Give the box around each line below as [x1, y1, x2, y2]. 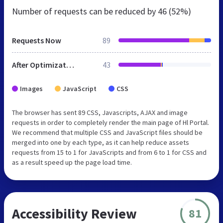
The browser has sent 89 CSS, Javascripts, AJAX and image [12, 108, 188, 117]
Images [20, 84, 43, 93]
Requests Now [12, 35, 61, 45]
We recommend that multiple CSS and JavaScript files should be [12, 127, 203, 137]
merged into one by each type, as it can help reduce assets [12, 137, 189, 147]
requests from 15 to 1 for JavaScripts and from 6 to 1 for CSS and [12, 147, 207, 157]
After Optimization [66, 59, 74, 70]
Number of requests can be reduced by [12, 5, 158, 17]
